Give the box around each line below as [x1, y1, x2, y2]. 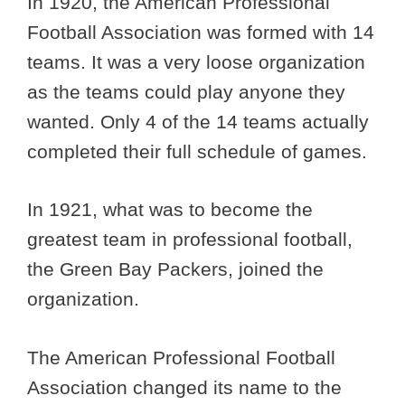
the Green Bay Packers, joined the [27, 259, 324, 280]
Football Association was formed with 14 [27, 21, 374, 42]
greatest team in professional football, [27, 229, 353, 250]
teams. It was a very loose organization [27, 51, 365, 72]
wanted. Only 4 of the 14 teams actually [27, 110, 369, 132]
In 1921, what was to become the [27, 199, 313, 221]
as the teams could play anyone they [27, 80, 345, 102]
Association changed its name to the [27, 376, 342, 398]
